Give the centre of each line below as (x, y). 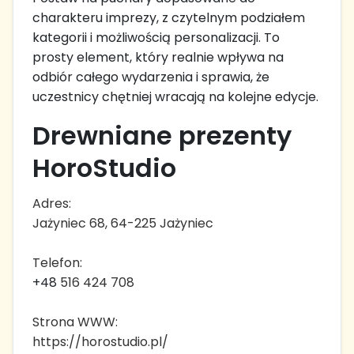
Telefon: (57, 263)
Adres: (52, 204)
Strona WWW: (75, 322)
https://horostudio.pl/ (100, 342)
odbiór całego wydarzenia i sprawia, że (151, 77)
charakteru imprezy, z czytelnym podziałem (169, 18)
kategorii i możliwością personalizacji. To (156, 38)
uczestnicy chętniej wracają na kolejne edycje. (175, 97)
